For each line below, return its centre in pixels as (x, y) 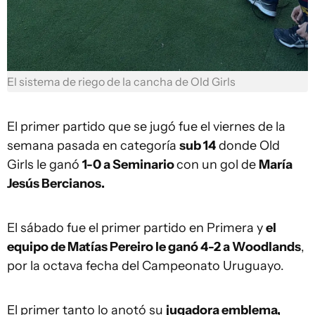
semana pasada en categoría (93, 146)
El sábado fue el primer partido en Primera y (136, 228)
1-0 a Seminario (129, 165)
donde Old (248, 146)
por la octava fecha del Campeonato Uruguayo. (146, 266)
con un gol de (218, 165)
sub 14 (198, 146)
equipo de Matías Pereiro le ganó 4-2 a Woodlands (154, 247)
